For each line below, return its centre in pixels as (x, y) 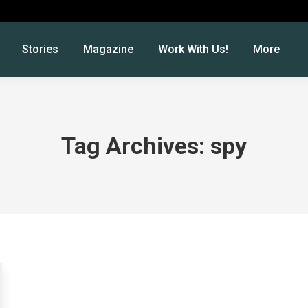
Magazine (108, 49)
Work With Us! (193, 49)
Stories (40, 49)
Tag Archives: (136, 146)
